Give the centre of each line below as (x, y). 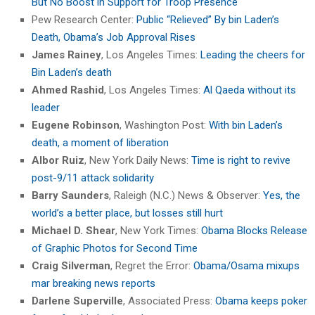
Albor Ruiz (58, 160)
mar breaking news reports (94, 283)
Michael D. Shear (73, 230)
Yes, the (282, 195)
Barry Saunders (70, 195)
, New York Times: (158, 230)
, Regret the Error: (152, 265)
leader (46, 107)
